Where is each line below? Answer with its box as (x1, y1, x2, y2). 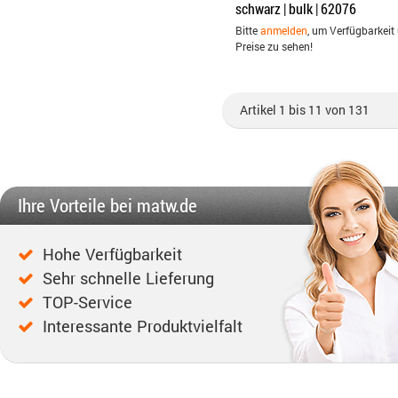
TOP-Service (43, 295, 132, 311)
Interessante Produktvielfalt (43, 319, 243, 335)
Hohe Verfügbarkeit (43, 247, 182, 263)
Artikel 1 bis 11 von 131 (240, 101, 370, 118)
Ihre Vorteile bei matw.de (18, 193, 197, 218)
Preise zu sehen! (235, 39, 313, 53)
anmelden (260, 23, 307, 37)
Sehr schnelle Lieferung (43, 271, 214, 287)
